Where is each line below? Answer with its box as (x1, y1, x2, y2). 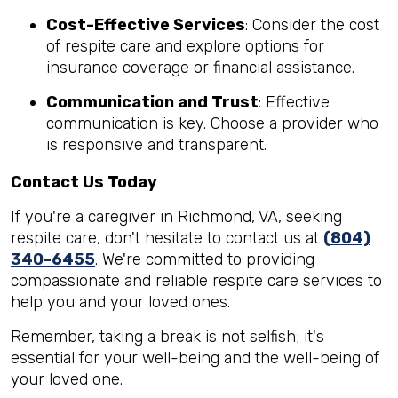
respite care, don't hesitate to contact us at (11, 227, 323, 248)
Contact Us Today (11, 171, 157, 192)
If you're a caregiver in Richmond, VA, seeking (11, 206, 342, 227)
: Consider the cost (245, 14, 379, 35)
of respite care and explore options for (46, 36, 324, 56)
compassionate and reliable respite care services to (11, 270, 382, 291)
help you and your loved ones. (11, 291, 230, 312)
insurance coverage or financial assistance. (46, 57, 354, 77)
